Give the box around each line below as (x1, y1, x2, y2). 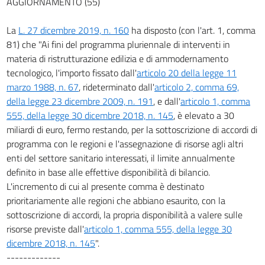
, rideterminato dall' (79, 79, 154, 94)
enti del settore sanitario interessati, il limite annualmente (7, 150, 235, 165)
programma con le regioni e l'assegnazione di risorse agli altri (7, 136, 243, 151)
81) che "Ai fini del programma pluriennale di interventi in (7, 37, 230, 51)
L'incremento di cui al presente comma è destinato (7, 179, 204, 193)
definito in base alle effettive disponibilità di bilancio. (7, 164, 210, 179)
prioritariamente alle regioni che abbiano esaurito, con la (7, 193, 225, 208)
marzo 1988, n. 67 (7, 79, 79, 94)
